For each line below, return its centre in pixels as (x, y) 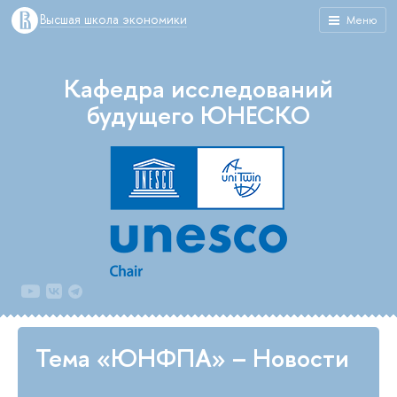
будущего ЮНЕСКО (198, 115)
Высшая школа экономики (113, 19)
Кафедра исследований (198, 89)
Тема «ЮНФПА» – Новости (192, 358)
